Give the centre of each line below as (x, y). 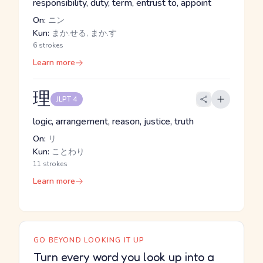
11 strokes (50, 164)
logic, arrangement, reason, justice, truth (113, 122)
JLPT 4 (67, 99)
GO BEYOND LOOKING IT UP (89, 240)
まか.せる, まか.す (83, 33)
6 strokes (48, 45)
